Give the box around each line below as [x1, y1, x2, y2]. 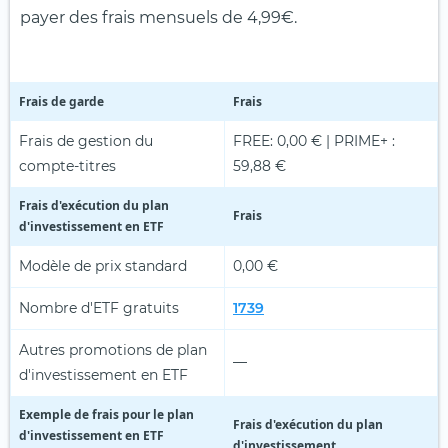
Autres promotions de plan [19, 340, 207, 359]
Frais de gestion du [19, 131, 153, 150]
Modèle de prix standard [19, 256, 187, 275]
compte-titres [19, 156, 116, 175]
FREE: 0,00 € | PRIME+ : [233, 131, 395, 150]
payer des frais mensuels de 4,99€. [20, 7, 297, 27]
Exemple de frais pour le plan [19, 405, 194, 423]
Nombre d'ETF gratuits [19, 298, 179, 317]
